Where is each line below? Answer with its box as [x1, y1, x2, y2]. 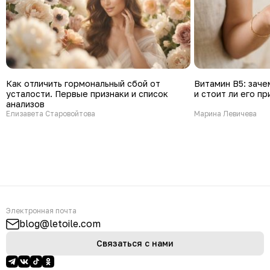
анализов [6, 98, 45, 109]
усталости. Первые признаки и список [6, 88, 168, 99]
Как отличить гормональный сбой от [6, 78, 160, 89]
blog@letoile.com [19, 218, 101, 230]
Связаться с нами [96, 238, 174, 248]
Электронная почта [6, 206, 77, 215]
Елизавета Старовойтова [6, 108, 95, 118]
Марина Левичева [194, 108, 257, 118]
